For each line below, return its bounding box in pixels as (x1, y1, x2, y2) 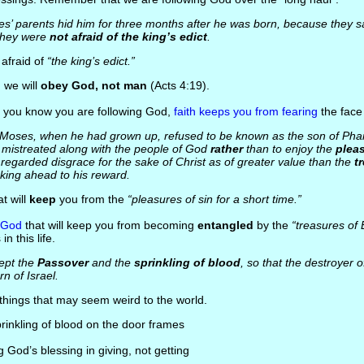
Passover (37, 256, 89, 269)
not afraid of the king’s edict (49, 30, 207, 43)
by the (253, 219, 292, 232)
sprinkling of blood (133, 256, 240, 269)
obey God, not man (40, 79, 147, 92)
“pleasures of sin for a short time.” (127, 193, 301, 206)
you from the (55, 193, 128, 206)
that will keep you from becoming (21, 219, 197, 232)
